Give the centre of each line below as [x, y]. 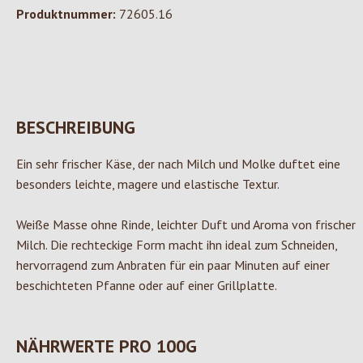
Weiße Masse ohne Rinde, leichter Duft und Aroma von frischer [186, 225]
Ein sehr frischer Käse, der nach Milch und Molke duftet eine [178, 164]
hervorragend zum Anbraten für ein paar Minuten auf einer [173, 265]
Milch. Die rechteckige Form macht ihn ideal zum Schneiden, [177, 245]
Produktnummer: [68, 14]
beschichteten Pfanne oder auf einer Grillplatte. [147, 286]
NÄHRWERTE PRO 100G [107, 346]
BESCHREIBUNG [76, 128]
